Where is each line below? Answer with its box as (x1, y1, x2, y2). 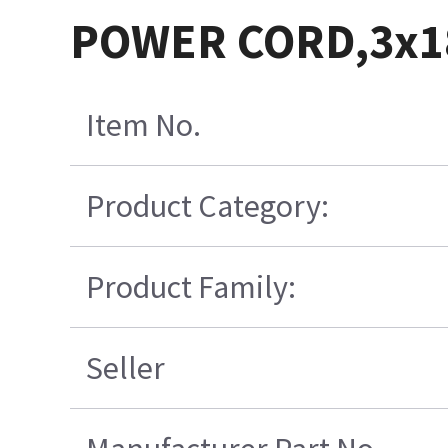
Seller (85, 347, 165, 388)
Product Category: (85, 185, 329, 226)
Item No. (85, 104, 201, 145)
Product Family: (85, 266, 296, 307)
